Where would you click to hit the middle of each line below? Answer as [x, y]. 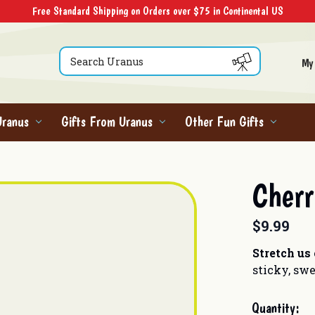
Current [271, 300]
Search [74, 54]
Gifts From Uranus [107, 121]
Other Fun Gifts [224, 121]
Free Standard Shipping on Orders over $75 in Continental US [157, 11]
